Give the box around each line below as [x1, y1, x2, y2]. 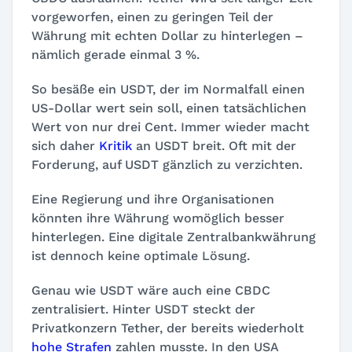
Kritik [99, 138, 132, 153]
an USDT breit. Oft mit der [132, 138, 296, 153]
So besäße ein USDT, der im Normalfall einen [31, 82, 305, 97]
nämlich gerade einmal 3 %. [31, 47, 200, 62]
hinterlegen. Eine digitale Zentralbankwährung [31, 229, 316, 244]
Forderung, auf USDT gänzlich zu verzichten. [31, 157, 302, 172]
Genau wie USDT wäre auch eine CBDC [31, 283, 270, 298]
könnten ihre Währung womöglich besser [31, 211, 284, 225]
